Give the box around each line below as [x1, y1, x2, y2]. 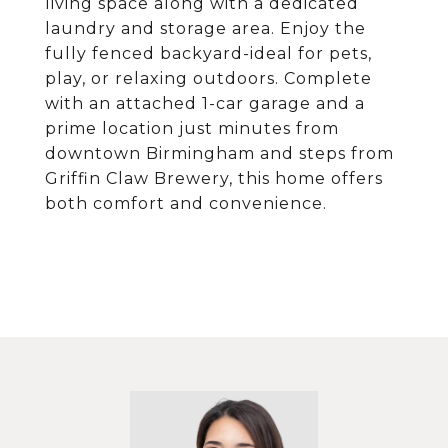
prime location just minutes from [45, 119, 339, 138]
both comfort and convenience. [45, 194, 327, 213]
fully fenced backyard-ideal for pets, [45, 44, 372, 63]
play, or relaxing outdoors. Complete [45, 69, 372, 88]
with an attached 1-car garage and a [45, 94, 365, 113]
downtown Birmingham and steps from [45, 144, 394, 163]
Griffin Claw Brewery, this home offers [45, 169, 383, 188]
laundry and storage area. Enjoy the [45, 19, 366, 38]
